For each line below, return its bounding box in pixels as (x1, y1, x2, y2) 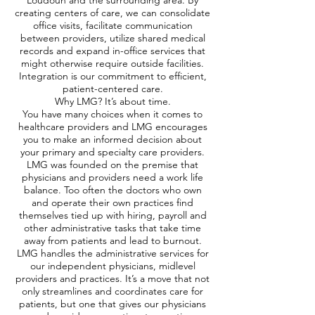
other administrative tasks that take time (24, 221, 201, 234)
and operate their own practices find (32, 196, 193, 209)
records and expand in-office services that (20, 44, 205, 57)
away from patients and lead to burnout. (23, 234, 202, 247)
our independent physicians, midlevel (30, 259, 195, 272)
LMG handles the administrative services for (16, 247, 209, 259)
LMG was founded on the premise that (27, 158, 198, 171)
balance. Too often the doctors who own (23, 184, 202, 196)
